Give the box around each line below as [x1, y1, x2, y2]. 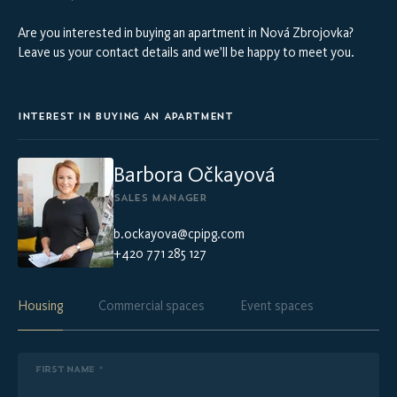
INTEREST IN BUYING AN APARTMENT [18, 110, 233, 122]
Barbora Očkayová [113, 161, 276, 187]
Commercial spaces [98, 298, 205, 314]
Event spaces [240, 298, 314, 314]
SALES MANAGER [113, 191, 207, 204]
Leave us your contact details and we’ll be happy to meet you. [18, 44, 354, 60]
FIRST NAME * [35, 362, 104, 375]
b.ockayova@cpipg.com [113, 226, 245, 242]
